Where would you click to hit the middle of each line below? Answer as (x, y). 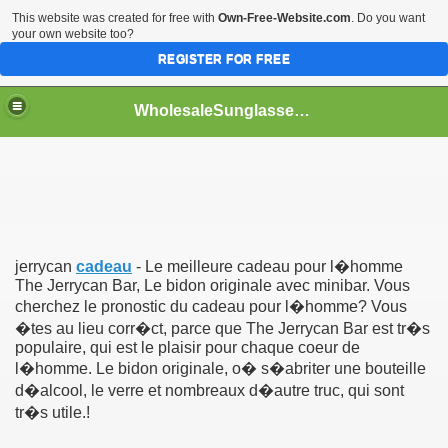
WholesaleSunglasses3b (302, 110)
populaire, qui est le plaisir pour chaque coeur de (187, 347)
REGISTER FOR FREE (224, 59)
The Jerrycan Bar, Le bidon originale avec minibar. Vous (212, 285)
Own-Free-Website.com (284, 18)
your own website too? (73, 34)
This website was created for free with (115, 18)
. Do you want (388, 18)
